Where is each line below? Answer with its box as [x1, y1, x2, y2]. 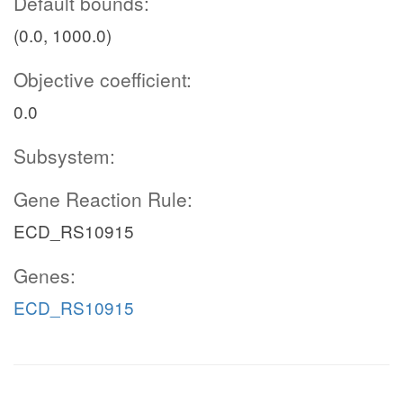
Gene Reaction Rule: [13, 185, 193, 212]
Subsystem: [13, 142, 115, 169]
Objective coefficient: [13, 66, 192, 93]
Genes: [13, 262, 76, 289]
